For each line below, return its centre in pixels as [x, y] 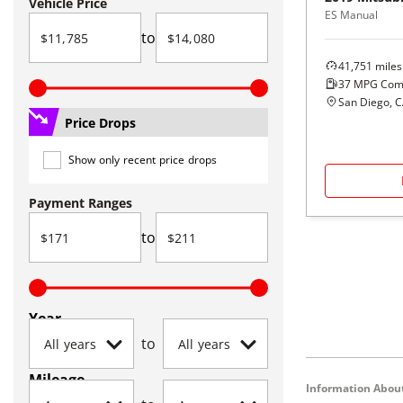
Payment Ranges [81, 203]
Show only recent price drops [143, 160]
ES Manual [351, 14]
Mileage [57, 380]
